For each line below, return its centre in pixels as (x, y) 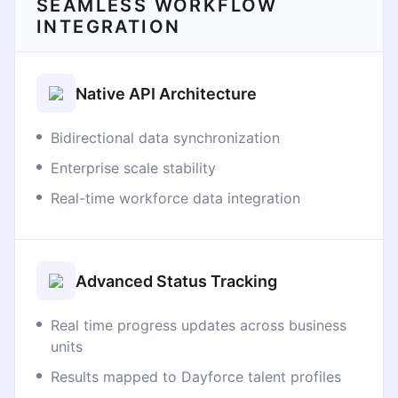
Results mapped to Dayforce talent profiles (196, 377)
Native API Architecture (166, 93)
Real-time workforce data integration (175, 198)
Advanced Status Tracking (176, 281)
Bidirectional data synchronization (165, 138)
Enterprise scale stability (133, 168)
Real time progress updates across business (199, 325)
